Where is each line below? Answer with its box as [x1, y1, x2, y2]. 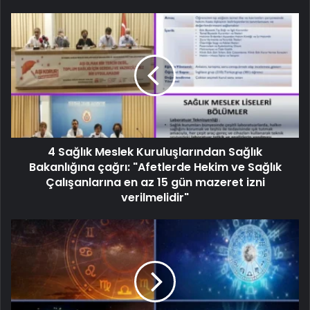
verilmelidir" [121, 189, 189, 206]
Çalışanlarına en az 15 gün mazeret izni [45, 174, 265, 190]
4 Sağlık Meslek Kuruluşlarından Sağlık [48, 143, 262, 160]
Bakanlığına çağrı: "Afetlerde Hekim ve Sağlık [28, 158, 282, 175]
